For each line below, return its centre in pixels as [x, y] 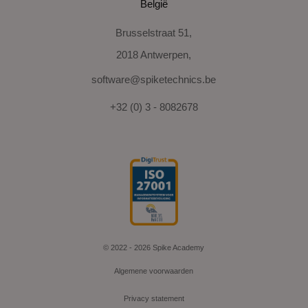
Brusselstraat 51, [154, 32]
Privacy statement [154, 299]
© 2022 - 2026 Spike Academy [154, 247]
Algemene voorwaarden [154, 271]
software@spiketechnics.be [154, 80]
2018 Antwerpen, [154, 54]
